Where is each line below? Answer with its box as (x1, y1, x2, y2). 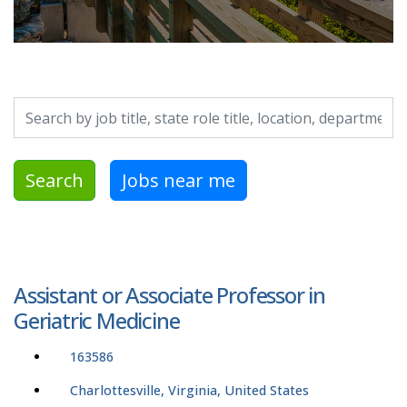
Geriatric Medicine (14, 305, 180, 336)
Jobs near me (122, 167, 235, 193)
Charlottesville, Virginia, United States (70, 382, 309, 400)
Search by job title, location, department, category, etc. (13, 97, 358, 118)
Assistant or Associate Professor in (14, 280, 325, 311)
